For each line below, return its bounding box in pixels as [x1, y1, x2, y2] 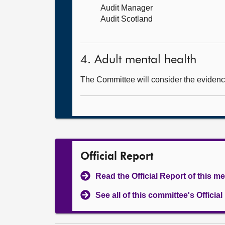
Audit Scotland [100, 15, 153, 23]
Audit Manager [100, 4, 153, 12]
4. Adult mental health [80, 54, 196, 66]
